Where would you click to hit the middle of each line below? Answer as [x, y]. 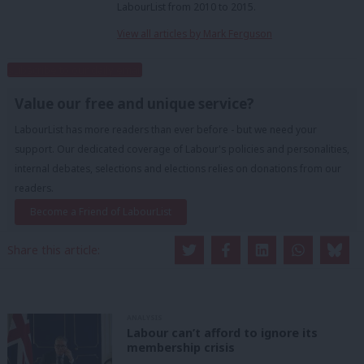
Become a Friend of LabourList [101, 212]
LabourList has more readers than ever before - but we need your [166, 130]
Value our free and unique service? [134, 104]
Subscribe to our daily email [75, 70]
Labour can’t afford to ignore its [222, 332]
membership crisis [181, 347]
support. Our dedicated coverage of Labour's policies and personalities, [182, 149]
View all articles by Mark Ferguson [195, 34]
